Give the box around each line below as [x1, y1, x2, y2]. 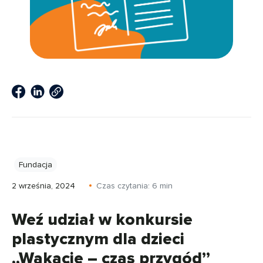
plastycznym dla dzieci [12, 229, 184, 249]
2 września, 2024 [12, 181, 75, 191]
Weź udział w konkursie [12, 210, 193, 230]
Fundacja [19, 160, 52, 170]
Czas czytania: [96, 181, 152, 191]
